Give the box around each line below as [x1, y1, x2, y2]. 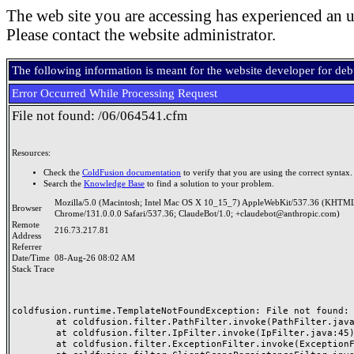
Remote [12, 220, 40, 229]
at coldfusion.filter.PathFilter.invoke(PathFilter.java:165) [12, 316, 56, 327]
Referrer [12, 243, 47, 251]
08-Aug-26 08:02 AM [55, 254, 135, 262]
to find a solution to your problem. [145, 179, 274, 188]
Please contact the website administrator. [6, 25, 276, 44]
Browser [12, 204, 47, 213]
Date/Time [12, 254, 55, 262]
